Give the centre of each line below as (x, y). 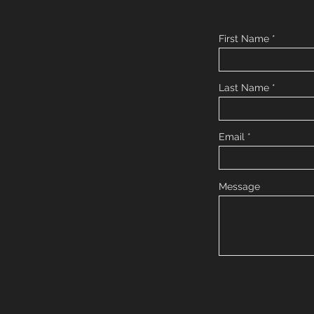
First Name (244, 39)
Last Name (244, 88)
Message (239, 186)
